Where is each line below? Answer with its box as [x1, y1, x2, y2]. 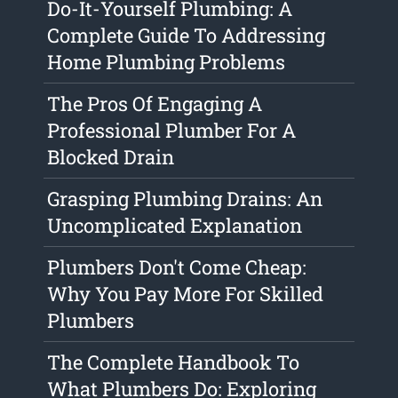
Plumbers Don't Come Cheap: [47, 254, 307, 281]
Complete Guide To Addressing [47, 22, 326, 49]
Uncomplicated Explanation [47, 212, 303, 239]
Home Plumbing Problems [47, 49, 286, 76]
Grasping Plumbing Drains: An [47, 186, 323, 212]
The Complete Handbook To [47, 349, 300, 376]
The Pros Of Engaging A [47, 91, 263, 117]
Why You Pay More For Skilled [47, 281, 324, 307]
